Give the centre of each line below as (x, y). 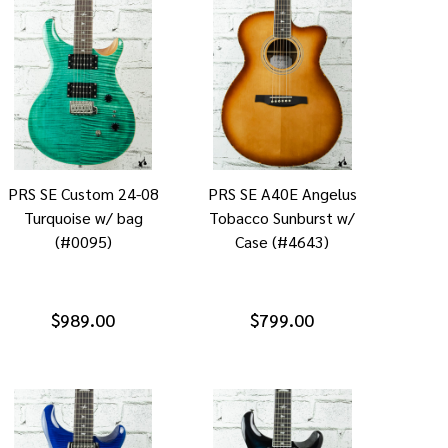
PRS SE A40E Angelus (282, 193)
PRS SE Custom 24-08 (83, 193)
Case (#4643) (282, 241)
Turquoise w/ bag (83, 217)
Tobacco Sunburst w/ (282, 217)
